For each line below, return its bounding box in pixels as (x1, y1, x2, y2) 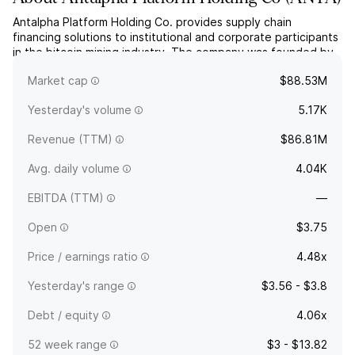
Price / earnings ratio (28, 250, 138, 263)
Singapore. (13, 75, 71, 89)
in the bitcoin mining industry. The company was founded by (13, 45, 334, 59)
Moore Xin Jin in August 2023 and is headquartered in (13, 60, 296, 74)
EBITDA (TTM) (28, 191, 104, 204)
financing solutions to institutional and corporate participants (13, 30, 338, 44)
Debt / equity (28, 308, 99, 322)
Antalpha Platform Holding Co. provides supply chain (13, 15, 292, 29)
